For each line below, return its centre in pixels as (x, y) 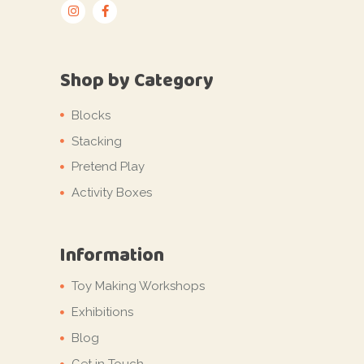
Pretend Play (108, 167)
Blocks (91, 115)
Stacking (97, 141)
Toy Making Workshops (138, 286)
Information (112, 255)
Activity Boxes (112, 193)
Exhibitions (102, 312)
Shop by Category (137, 80)
